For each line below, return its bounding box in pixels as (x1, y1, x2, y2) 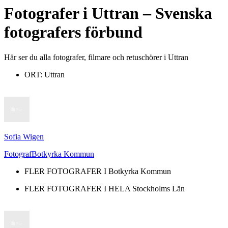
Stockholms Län (132, 184, 185, 193)
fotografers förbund (4, 23, 142, 42)
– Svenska (139, 4, 212, 23)
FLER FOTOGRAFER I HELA (24, 184, 132, 193)
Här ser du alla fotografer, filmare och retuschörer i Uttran (4, 52, 188, 62)
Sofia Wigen (4, 132, 44, 141)
